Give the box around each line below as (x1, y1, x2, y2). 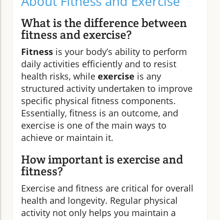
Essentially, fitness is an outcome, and (21, 107, 178, 119)
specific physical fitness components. (21, 94, 176, 107)
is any (135, 70, 161, 82)
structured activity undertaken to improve (21, 82, 192, 94)
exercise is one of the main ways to (21, 119, 166, 131)
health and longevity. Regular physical (21, 194, 178, 206)
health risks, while (21, 70, 98, 82)
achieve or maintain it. (21, 131, 113, 143)
